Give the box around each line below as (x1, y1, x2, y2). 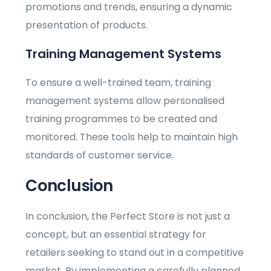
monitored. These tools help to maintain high (25, 130, 238, 145)
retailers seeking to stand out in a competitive (25, 246, 244, 260)
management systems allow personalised (25, 94, 225, 108)
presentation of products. (25, 18, 148, 33)
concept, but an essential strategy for (25, 227, 207, 242)
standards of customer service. (25, 148, 174, 163)
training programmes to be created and (25, 112, 218, 126)
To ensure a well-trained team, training (25, 76, 212, 90)
